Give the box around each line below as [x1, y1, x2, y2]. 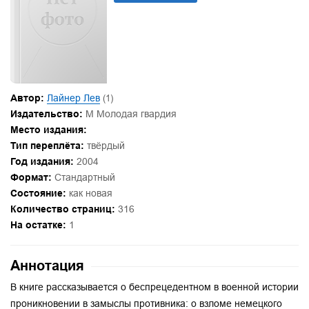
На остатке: [10, 219, 66, 230]
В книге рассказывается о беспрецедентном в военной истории [10, 281, 299, 292]
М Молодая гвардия [86, 108, 177, 119]
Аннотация [10, 257, 84, 274]
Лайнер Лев [47, 92, 100, 103]
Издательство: [10, 108, 83, 119]
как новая [66, 187, 112, 199]
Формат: [10, 171, 52, 183]
